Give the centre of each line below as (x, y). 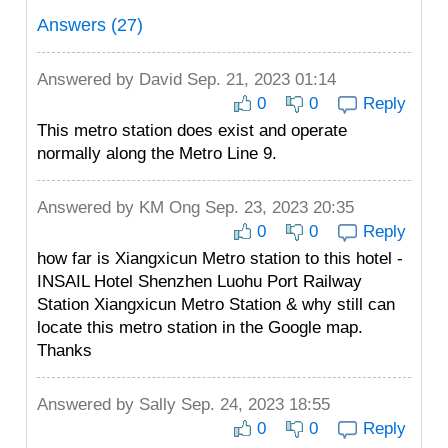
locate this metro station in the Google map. (200, 327)
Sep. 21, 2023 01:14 (259, 79)
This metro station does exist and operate (192, 130)
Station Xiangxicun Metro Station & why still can (216, 304)
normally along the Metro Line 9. (157, 153)
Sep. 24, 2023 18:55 (253, 404)
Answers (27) (90, 25)
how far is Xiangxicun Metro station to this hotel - (220, 258)
